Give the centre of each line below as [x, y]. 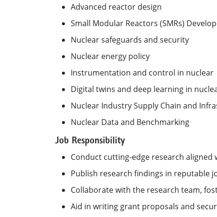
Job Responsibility [90, 141]
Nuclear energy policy [110, 56]
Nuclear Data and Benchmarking [131, 122]
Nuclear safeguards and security [130, 40]
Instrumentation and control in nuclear [142, 73]
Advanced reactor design [116, 7]
